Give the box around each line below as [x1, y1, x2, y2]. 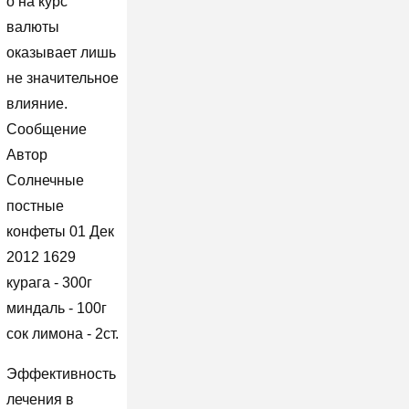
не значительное [5, 69, 119, 86]
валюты [5, 18, 59, 35]
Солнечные [5, 172, 84, 188]
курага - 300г [5, 274, 92, 290]
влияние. [5, 95, 68, 111]
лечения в [5, 391, 74, 407]
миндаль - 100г [5, 299, 107, 316]
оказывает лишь [5, 44, 116, 60]
